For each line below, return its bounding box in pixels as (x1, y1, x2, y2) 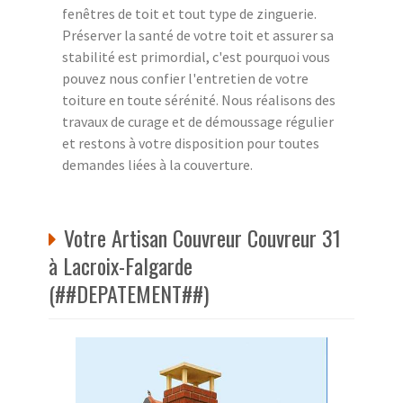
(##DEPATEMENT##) (49, 276, 209, 309)
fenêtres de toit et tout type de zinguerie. (62, 4, 317, 22)
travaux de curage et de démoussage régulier (62, 112, 334, 130)
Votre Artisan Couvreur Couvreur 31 (64, 220, 341, 254)
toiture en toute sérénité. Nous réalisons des (62, 90, 336, 109)
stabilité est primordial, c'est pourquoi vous (62, 47, 330, 66)
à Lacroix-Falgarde (49, 248, 193, 282)
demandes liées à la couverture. (62, 155, 253, 174)
